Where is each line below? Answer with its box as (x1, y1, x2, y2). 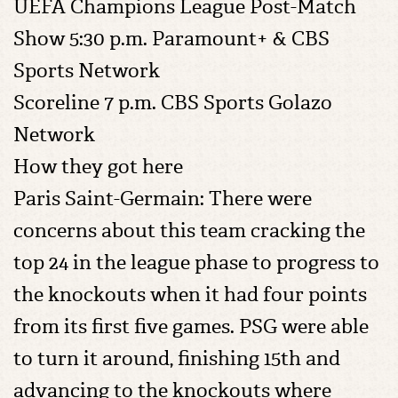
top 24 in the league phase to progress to (13, 250, 379, 275)
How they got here (13, 154, 183, 179)
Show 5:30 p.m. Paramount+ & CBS (13, 26, 330, 52)
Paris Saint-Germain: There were (13, 186, 312, 211)
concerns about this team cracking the (13, 218, 365, 243)
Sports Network (13, 58, 160, 84)
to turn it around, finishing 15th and (13, 346, 340, 371)
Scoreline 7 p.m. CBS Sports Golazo (13, 90, 332, 115)
